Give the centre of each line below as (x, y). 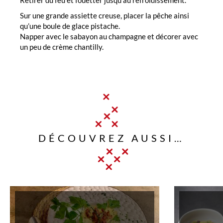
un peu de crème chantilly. (62, 47)
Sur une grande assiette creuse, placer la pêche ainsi (105, 15)
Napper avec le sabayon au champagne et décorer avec (109, 36)
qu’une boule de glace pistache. (70, 26)
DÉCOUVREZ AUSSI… (111, 138)
